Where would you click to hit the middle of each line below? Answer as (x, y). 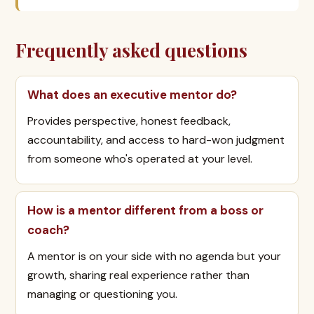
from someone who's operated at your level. (140, 159)
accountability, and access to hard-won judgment (156, 140)
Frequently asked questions (131, 50)
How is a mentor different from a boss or (145, 210)
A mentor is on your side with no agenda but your (154, 256)
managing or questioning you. (102, 294)
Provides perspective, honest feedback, (129, 121)
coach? (48, 230)
